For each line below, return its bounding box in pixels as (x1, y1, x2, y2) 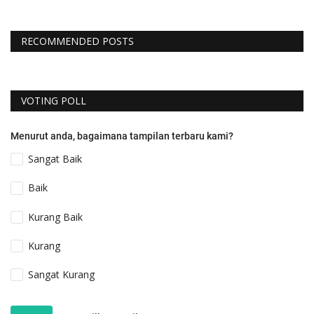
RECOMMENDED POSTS (21, 34, 134, 48)
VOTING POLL (21, 94, 86, 108)
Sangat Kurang (28, 267, 95, 281)
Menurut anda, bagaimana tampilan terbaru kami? (11, 130, 233, 142)
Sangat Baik (28, 152, 83, 166)
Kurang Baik (28, 210, 83, 224)
